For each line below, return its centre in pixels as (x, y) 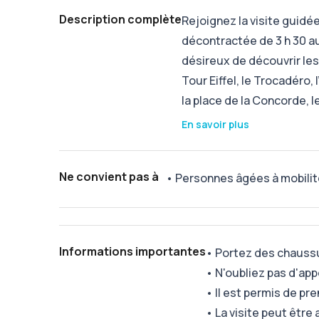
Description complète (121, 19)
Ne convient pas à (109, 177)
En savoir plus (216, 124)
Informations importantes (133, 251)
